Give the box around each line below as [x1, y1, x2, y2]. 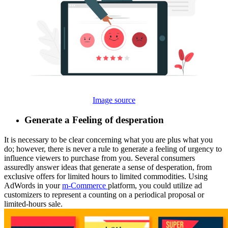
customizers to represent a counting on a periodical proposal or [4, 190, 204, 199]
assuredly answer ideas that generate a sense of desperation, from [4, 162, 212, 172]
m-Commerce [62, 181, 108, 190]
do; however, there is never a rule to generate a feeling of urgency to [4, 144, 222, 153]
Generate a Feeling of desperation [24, 114, 164, 125]
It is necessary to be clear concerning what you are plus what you [4, 135, 213, 144]
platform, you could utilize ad [108, 181, 202, 190]
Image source [93, 96, 135, 105]
